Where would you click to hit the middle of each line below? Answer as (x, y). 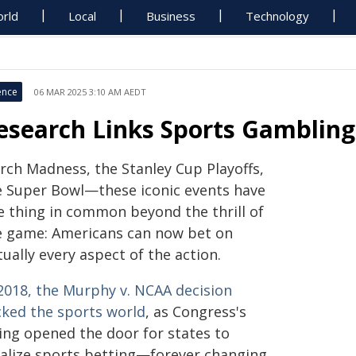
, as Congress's (196, 311)
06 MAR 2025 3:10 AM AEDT (90, 92)
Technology (278, 16)
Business (171, 16)
